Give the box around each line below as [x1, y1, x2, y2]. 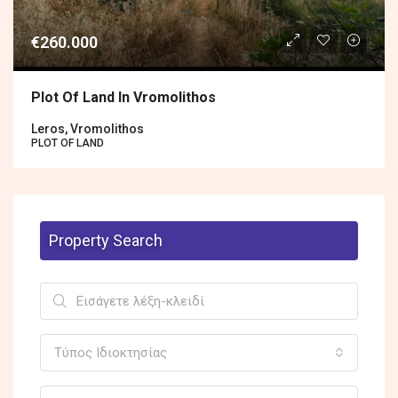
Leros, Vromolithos [31, 122, 144, 137]
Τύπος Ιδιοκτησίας [54, 345, 167, 362]
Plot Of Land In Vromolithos [31, 89, 216, 107]
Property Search [49, 231, 163, 251]
